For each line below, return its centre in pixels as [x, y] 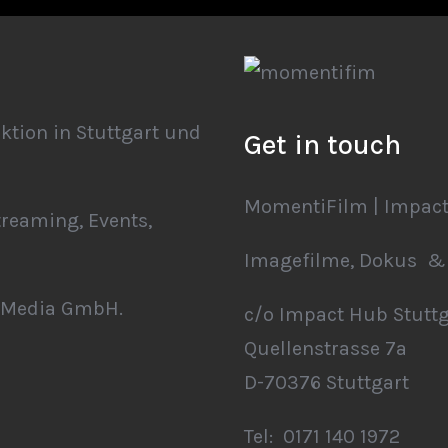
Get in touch [322, 144]
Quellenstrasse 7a [325, 348]
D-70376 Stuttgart [326, 382]
